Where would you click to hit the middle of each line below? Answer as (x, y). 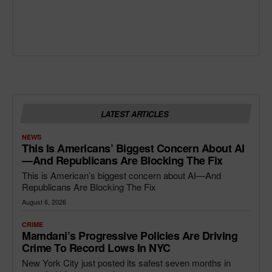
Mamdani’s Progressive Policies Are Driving (130, 235)
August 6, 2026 (44, 201)
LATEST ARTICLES (134, 114)
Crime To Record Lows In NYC (96, 247)
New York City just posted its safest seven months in (126, 262)
